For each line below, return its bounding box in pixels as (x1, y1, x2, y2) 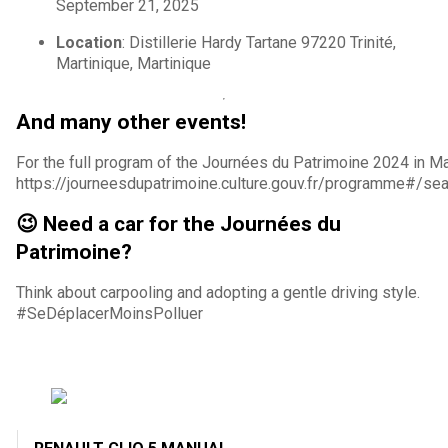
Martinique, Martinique (56, 53, 211, 73)
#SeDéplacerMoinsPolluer (16, 303, 203, 323)
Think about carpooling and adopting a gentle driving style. (16, 282, 420, 302)
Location (56, 32, 122, 52)
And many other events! (16, 109, 246, 134)
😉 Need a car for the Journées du (16, 211, 341, 236)
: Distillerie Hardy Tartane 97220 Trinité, (122, 32, 396, 52)
